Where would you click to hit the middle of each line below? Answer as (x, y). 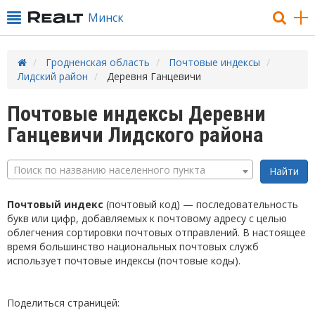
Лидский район (53, 76)
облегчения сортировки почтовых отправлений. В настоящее (156, 232)
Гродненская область (98, 62)
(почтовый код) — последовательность (201, 204)
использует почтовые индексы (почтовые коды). (124, 261)
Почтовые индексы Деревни (136, 114)
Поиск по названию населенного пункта (109, 170)
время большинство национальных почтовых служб (133, 246)
